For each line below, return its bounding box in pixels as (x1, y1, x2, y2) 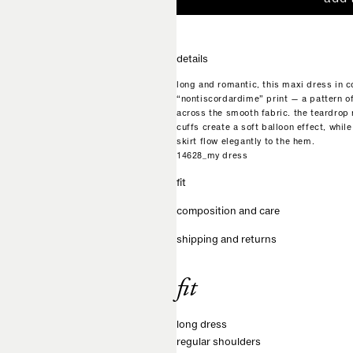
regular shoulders (176, 338, 261, 347)
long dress (176, 321, 227, 330)
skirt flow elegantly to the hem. (176, 138, 315, 146)
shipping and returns (176, 236, 277, 245)
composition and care (176, 207, 280, 217)
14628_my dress (176, 152, 248, 160)
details (176, 55, 208, 65)
